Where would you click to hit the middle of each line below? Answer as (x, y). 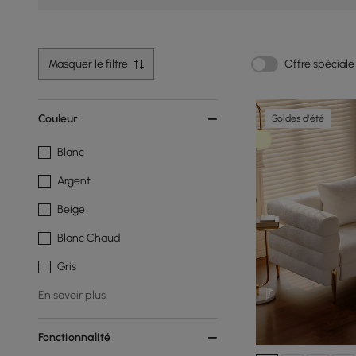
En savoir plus (72, 295)
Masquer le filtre (88, 64)
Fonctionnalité (74, 337)
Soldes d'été (298, 118)
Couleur (58, 119)
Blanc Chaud (89, 238)
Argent (74, 181)
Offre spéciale (319, 64)
